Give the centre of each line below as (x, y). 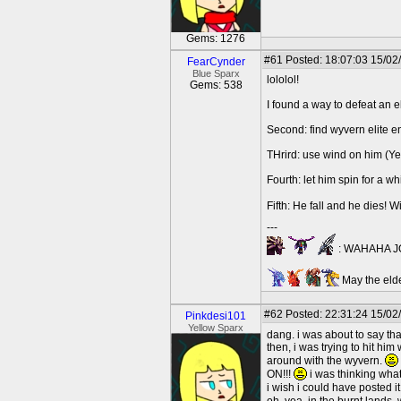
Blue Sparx (216, 73)
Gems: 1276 (216, 38)
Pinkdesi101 (216, 316)
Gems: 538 (216, 85)
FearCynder (216, 62)
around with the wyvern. (326, 361)
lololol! (283, 80)
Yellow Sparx (216, 328)
